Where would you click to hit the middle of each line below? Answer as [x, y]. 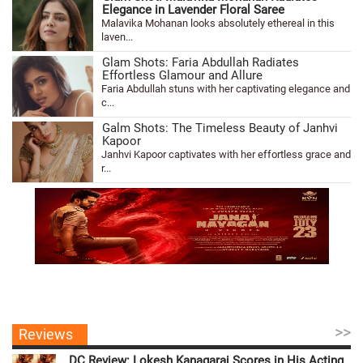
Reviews [46, 334]
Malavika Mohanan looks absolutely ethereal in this [218, 23]
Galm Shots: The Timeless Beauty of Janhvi [220, 128]
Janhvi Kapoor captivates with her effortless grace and [226, 154]
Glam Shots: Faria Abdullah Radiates [201, 62]
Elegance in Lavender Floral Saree [193, 10]
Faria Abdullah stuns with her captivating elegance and [226, 89]
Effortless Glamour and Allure [182, 75]
